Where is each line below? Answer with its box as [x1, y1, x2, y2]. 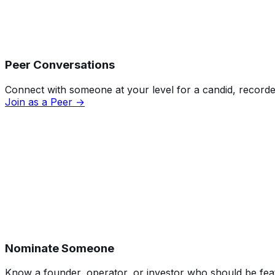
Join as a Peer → [5, 95, 85, 108]
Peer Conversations [5, 57, 115, 72]
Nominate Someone [5, 241, 114, 255]
